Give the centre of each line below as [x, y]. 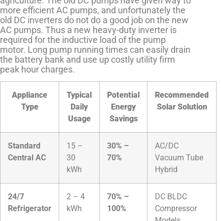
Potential [123, 95]
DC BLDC [171, 197]
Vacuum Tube [179, 158]
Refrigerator [30, 209]
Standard [24, 146]
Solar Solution [182, 107]
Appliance [30, 95]
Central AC [27, 158]
